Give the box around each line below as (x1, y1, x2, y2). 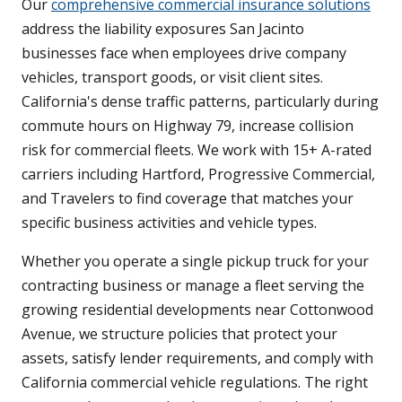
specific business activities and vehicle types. (22, 213, 317, 233)
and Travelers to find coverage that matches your (22, 188, 354, 209)
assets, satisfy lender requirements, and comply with (22, 348, 373, 369)
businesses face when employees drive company (22, 43, 346, 64)
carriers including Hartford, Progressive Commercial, (22, 164, 375, 185)
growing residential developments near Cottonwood (22, 300, 373, 320)
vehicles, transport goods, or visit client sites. (22, 67, 323, 88)
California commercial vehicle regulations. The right (22, 372, 368, 393)
